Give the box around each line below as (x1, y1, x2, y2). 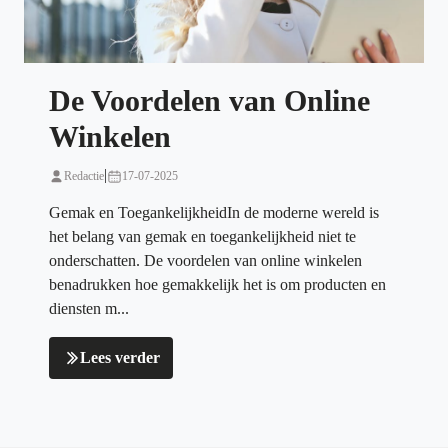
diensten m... (49, 300, 129, 318)
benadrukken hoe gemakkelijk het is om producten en (49, 276, 386, 294)
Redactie (64, 169, 104, 184)
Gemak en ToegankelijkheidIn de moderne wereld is (49, 204, 379, 222)
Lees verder (80, 349, 160, 367)
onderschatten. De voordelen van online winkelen (49, 252, 362, 270)
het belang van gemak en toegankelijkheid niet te (49, 228, 356, 246)
